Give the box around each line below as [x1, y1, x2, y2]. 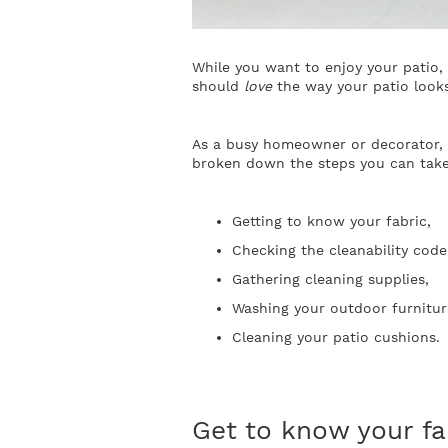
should [192, 78, 244, 94]
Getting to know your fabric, [232, 213, 431, 229]
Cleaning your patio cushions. [232, 329, 440, 345]
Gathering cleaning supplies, [232, 271, 429, 287]
